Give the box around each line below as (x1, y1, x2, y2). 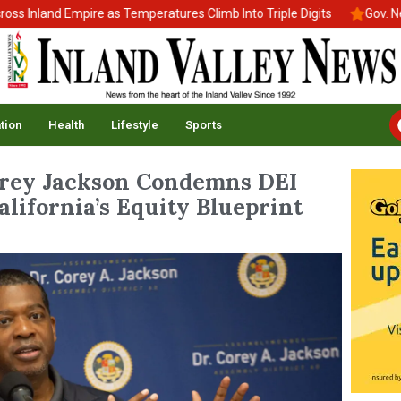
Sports (185, 117, 222, 132)
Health (48, 117, 84, 132)
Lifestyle (111, 117, 158, 132)
